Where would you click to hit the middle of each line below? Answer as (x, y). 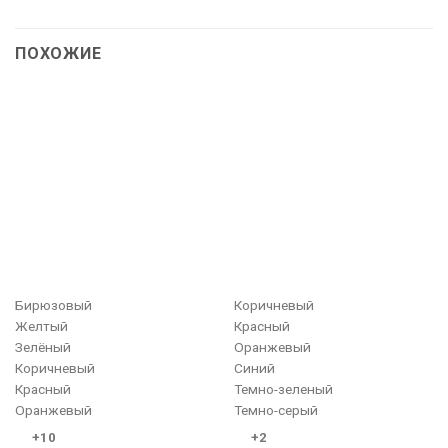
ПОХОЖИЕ (58, 53)
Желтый (41, 325)
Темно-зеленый (283, 388)
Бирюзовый (53, 304)
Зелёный (42, 346)
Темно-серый (275, 409)
